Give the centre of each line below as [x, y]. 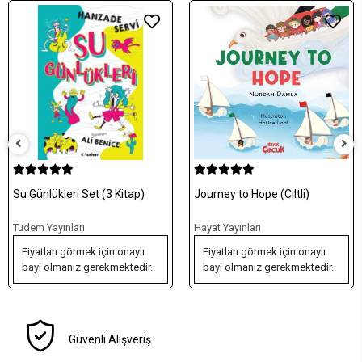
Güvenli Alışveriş [110, 340]
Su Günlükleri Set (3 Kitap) [79, 194]
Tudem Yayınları [49, 228]
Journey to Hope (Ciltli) [252, 194]
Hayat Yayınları [227, 228]
